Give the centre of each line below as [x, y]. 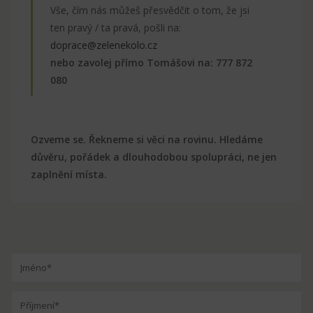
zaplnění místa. [69, 174]
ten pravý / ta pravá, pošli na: [116, 27]
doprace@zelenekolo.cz [104, 45]
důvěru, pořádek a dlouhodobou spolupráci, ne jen [154, 156]
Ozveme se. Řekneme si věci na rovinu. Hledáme [147, 139]
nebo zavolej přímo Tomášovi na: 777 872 [151, 62]
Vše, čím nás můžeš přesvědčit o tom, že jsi [150, 10]
